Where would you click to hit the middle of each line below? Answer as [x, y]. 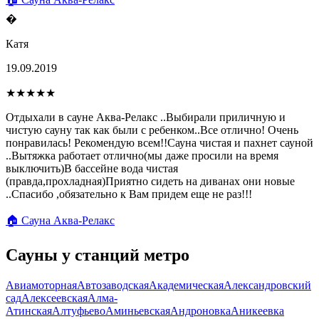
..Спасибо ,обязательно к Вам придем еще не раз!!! [129, 194]
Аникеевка [257, 310]
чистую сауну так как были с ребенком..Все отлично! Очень [152, 130]
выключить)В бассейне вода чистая [92, 168]
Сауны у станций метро [98, 255]
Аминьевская [138, 310]
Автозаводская [113, 285]
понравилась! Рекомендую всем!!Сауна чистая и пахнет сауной [159, 142]
